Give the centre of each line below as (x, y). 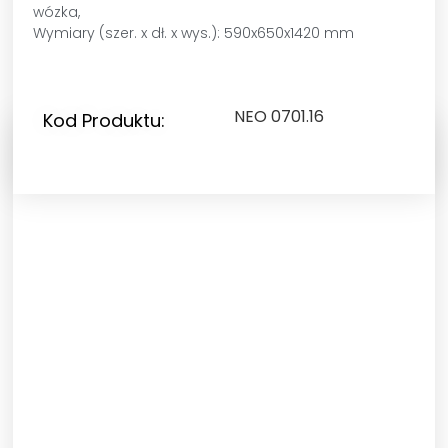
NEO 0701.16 (279, 117)
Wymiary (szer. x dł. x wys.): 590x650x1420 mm (194, 32)
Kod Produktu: (104, 120)
